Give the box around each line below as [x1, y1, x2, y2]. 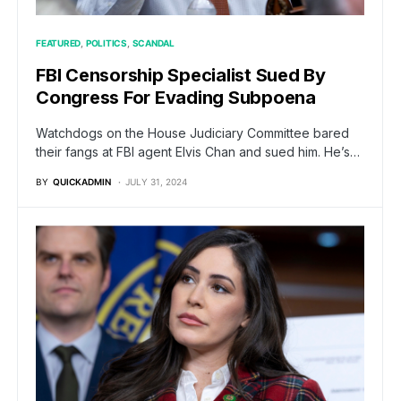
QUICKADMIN [53, 176, 111, 188]
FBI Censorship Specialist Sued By [36, 64, 326, 87]
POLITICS [85, 38, 127, 49]
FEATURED [36, 38, 81, 49]
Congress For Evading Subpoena [36, 87, 316, 109]
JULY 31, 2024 [125, 176, 187, 188]
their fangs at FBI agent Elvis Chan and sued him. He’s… [36, 144, 360, 160]
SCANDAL [132, 38, 175, 49]
